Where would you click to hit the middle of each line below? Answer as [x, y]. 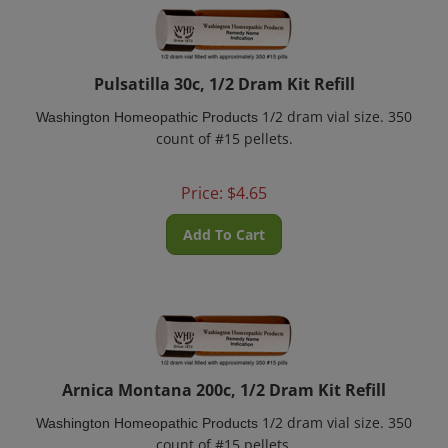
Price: [202, 181]
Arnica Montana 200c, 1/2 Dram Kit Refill [224, 378]
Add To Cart [224, 222]
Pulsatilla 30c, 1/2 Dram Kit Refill [224, 72]
